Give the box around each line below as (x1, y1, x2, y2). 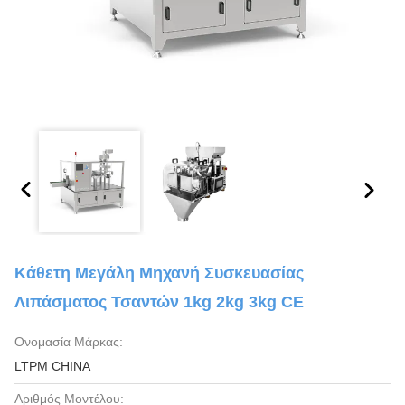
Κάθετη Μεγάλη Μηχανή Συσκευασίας (14, 264, 304, 282)
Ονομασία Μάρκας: (14, 334, 123, 349)
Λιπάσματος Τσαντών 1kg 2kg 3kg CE (14, 293, 304, 311)
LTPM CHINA (14, 359, 90, 373)
